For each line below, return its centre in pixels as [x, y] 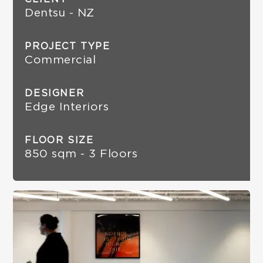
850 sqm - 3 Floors [81, 154]
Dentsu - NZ [60, 13]
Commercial [60, 60]
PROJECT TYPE [68, 46]
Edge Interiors [67, 107]
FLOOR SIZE [59, 140]
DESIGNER [55, 93]
